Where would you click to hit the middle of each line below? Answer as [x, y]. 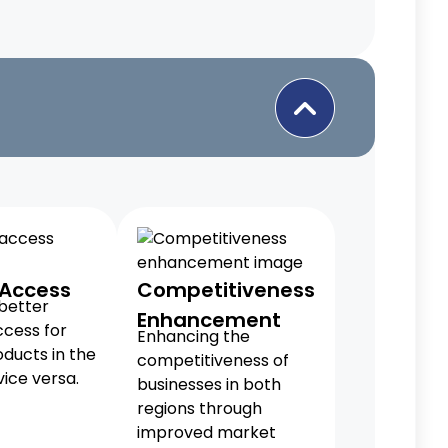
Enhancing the [193, 336]
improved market [206, 432]
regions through [199, 408]
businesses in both [209, 384]
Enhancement [209, 320]
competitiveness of [213, 360]
